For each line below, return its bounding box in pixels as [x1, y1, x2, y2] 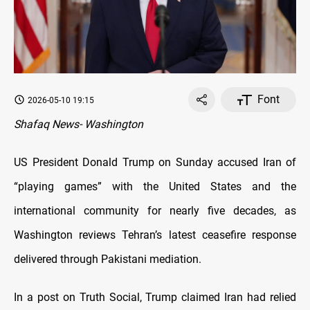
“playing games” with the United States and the [14, 180, 296, 194]
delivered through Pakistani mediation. [14, 253, 201, 266]
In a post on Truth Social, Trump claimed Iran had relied [14, 291, 296, 304]
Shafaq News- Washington [14, 118, 143, 131]
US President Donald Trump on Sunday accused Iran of [14, 156, 296, 170]
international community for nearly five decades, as [14, 204, 296, 218]
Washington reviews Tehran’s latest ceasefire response [14, 228, 296, 242]
